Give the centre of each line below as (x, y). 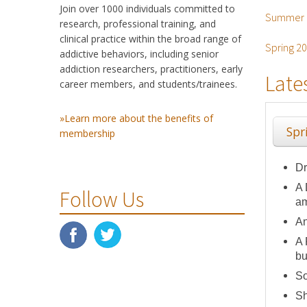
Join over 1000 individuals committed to (147, 9)
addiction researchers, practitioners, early (151, 69)
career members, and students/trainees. (148, 84)
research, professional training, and (138, 24)
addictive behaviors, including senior (139, 54)
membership (87, 134)
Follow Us (102, 200)
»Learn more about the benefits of (136, 119)
